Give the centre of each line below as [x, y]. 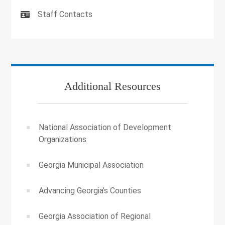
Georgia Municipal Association [91, 165]
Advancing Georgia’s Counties [90, 190]
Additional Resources [113, 86]
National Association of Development [105, 127]
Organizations [63, 139]
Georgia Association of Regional [95, 216]
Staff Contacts [65, 14]
